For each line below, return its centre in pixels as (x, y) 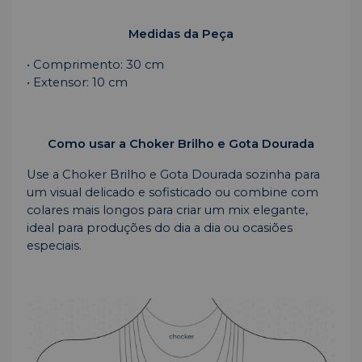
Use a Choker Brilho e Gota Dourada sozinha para (173, 175)
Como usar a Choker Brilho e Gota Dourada (181, 144)
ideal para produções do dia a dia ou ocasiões (160, 228)
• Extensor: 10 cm (77, 83)
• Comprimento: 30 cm (95, 65)
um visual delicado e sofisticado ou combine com (173, 193)
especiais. (54, 246)
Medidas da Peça (181, 34)
